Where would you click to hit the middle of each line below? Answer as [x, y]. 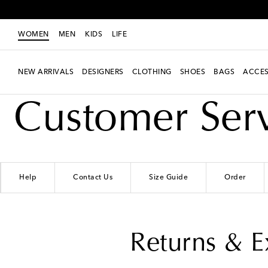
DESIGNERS [103, 72]
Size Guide [168, 177]
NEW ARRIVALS [46, 72]
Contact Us [93, 177]
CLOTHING [152, 72]
